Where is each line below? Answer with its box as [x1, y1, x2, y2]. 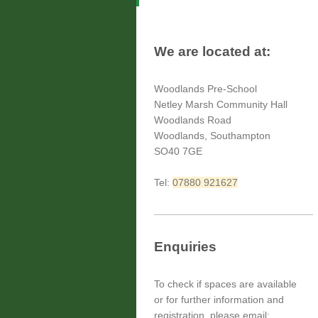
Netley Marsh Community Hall [154, 98, 287, 110]
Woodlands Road [154, 114, 231, 126]
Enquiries [154, 238, 216, 254]
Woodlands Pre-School [154, 82, 257, 94]
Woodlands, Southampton [154, 129, 270, 141]
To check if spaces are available [154, 278, 297, 290]
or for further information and [154, 293, 284, 305]
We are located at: [154, 43, 270, 59]
